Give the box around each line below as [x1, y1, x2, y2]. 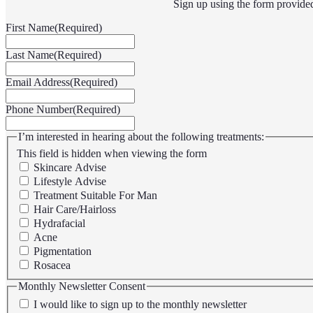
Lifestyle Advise [34, 175, 106, 188]
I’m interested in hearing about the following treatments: [18, 131, 264, 143]
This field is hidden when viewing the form [17, 147, 207, 160]
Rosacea [34, 259, 71, 272]
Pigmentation [34, 245, 92, 258]
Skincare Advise [34, 161, 106, 174]
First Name [6, 22, 54, 34]
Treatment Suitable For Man [34, 189, 157, 202]
